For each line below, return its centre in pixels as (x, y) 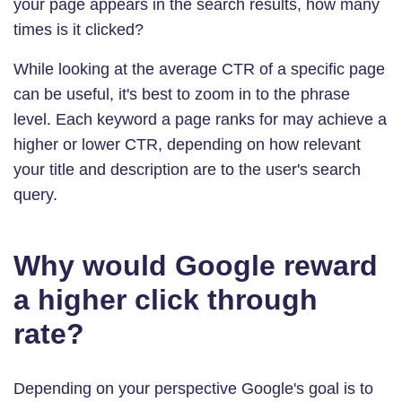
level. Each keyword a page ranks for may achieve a (200, 119)
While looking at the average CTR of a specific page (199, 69)
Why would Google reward (196, 265)
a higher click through (166, 299)
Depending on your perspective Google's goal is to (193, 388)
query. (35, 194)
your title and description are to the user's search (187, 169)
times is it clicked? (79, 29)
